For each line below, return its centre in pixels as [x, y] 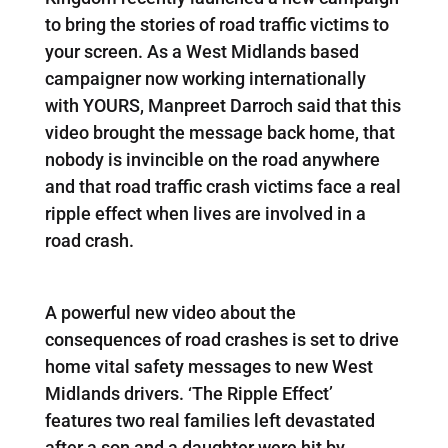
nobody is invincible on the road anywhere [212, 159]
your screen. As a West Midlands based [201, 51]
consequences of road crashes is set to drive [221, 339]
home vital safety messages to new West [208, 366]
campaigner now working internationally [205, 78]
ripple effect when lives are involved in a [205, 213]
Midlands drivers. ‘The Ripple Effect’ [188, 393]
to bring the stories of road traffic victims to [216, 24]
